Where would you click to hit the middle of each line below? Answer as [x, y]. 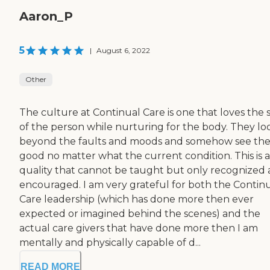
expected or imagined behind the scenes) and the [140, 213]
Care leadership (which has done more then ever [137, 199]
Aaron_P [46, 16]
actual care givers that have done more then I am [139, 228]
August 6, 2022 [123, 50]
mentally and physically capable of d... [110, 242]
